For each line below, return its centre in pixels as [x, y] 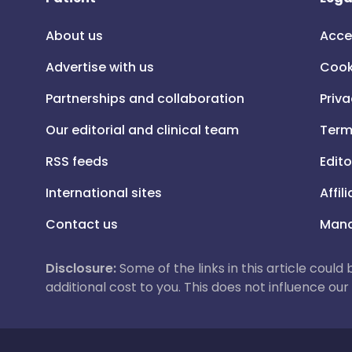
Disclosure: [81, 268]
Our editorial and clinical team [142, 130]
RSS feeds [77, 161]
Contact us [82, 224]
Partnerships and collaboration [145, 99]
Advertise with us [100, 67]
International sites [104, 193]
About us [74, 36]
